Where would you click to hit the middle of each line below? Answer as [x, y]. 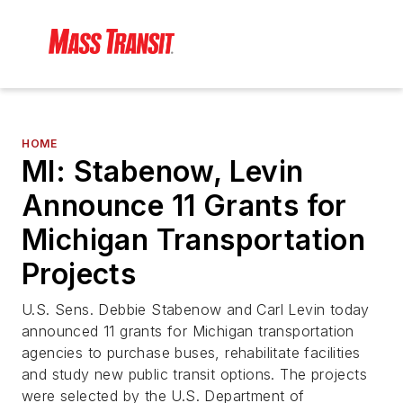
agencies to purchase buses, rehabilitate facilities [191, 353]
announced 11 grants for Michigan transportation [188, 331]
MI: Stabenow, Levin [163, 172]
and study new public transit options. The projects [194, 375]
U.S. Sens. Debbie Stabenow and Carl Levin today [196, 310]
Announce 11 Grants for [184, 206]
